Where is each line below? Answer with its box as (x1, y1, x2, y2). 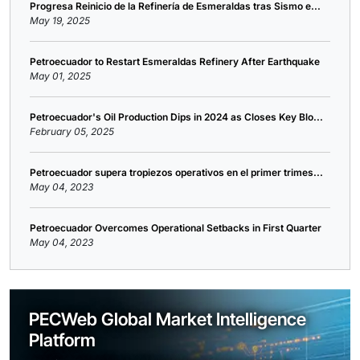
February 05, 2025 (30, 125, 114, 137)
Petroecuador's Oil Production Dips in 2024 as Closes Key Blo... (30, 110, 323, 123)
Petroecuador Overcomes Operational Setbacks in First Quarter (30, 221, 321, 234)
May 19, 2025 (30, 14, 90, 27)
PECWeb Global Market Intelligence (29, 308, 306, 329)
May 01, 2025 (30, 69, 91, 82)
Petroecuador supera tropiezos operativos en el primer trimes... (30, 166, 323, 178)
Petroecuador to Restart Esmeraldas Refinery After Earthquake (30, 55, 320, 67)
